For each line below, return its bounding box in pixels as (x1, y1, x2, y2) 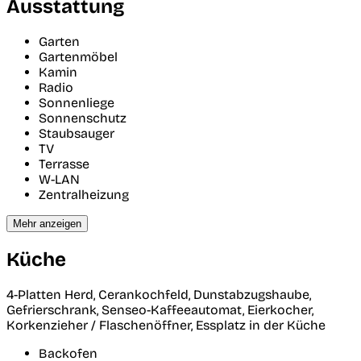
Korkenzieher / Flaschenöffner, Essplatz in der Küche (6, 317, 326, 333)
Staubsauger (39, 125, 114, 141)
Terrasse (39, 156, 89, 172)
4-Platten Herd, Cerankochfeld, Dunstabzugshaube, (6, 286, 311, 302)
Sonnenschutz (39, 110, 127, 126)
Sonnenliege (39, 94, 114, 110)
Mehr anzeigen (13, 217, 81, 230)
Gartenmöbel (39, 48, 118, 64)
